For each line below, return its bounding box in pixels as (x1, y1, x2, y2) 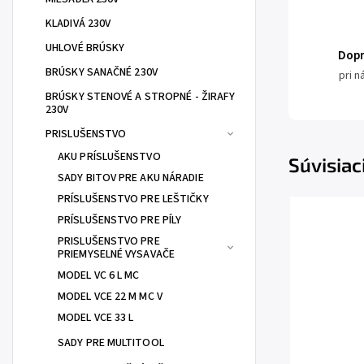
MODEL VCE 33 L (58, 310, 134, 326)
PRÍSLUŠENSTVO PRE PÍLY (58, 212, 182, 228)
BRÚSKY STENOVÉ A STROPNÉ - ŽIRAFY (45, 89, 236, 105)
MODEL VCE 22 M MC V (58, 288, 162, 305)
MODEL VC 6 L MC (58, 267, 140, 284)
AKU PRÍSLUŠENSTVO (58, 149, 161, 165)
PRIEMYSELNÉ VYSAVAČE (58, 246, 175, 262)
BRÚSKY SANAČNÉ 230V (45, 64, 158, 80)
